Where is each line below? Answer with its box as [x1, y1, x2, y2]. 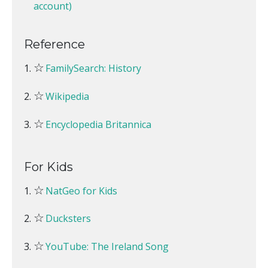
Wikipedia [45, 90, 89, 103]
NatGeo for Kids [45, 184, 117, 197]
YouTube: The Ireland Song [45, 240, 169, 254]
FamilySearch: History [45, 62, 141, 75]
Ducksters [45, 212, 91, 226]
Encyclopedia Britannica [45, 117, 151, 131]
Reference [24, 37, 85, 52]
